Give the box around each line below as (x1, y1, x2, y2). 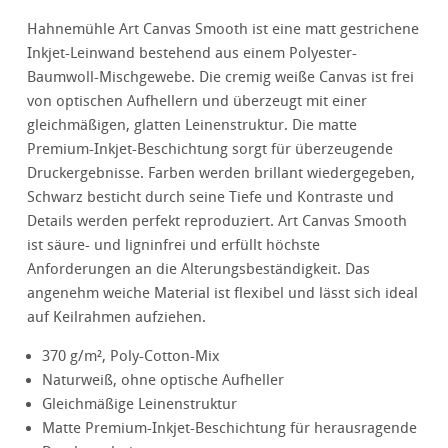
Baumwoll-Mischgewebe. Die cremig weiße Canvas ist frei (27, 68, 415, 87)
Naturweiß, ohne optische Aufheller (42, 371, 285, 390)
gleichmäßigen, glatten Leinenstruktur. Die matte (27, 116, 358, 135)
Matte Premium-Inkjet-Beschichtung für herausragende (42, 419, 418, 438)
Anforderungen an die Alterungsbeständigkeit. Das (27, 260, 371, 279)
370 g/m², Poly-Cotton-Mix (42, 347, 221, 366)
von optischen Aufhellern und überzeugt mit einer (27, 92, 368, 111)
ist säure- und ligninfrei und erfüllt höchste (27, 236, 321, 255)
